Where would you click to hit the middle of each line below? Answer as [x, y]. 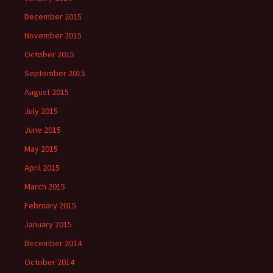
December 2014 [53, 243]
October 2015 [49, 54]
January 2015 [48, 224]
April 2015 [42, 168]
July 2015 [41, 111]
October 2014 [49, 262]
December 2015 [53, 16]
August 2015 [47, 92]
